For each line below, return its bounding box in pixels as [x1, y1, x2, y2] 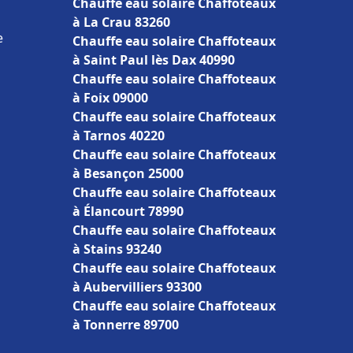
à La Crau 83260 [72, 13, 170, 31]
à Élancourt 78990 [72, 203, 184, 220]
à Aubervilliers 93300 [72, 278, 202, 295]
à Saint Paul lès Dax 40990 [72, 51, 235, 69]
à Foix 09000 [72, 89, 148, 106]
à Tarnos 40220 [72, 127, 165, 144]
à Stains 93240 [72, 240, 162, 258]
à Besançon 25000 [72, 165, 184, 182]
